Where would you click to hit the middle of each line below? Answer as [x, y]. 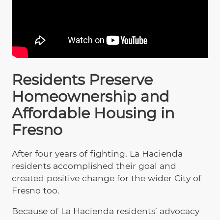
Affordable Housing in [93, 113]
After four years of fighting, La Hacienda [97, 153]
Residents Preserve [82, 80]
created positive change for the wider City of [107, 178]
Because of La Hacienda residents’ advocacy [106, 211]
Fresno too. [36, 190]
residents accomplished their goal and [94, 165]
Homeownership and [91, 97]
